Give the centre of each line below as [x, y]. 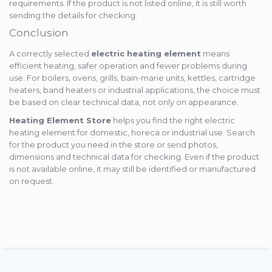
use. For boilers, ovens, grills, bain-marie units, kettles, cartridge [132, 78]
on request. [32, 181]
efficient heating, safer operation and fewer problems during [128, 66]
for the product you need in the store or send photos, [114, 145]
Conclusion [39, 33]
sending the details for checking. [73, 15]
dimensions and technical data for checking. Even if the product [134, 157]
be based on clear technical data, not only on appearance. [124, 102]
